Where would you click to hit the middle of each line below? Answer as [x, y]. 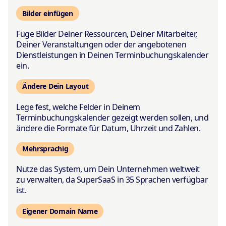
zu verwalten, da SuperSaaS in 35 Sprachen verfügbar [112, 180]
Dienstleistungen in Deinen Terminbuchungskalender [112, 55]
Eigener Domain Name [60, 211]
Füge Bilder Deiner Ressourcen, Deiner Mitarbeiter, [107, 34]
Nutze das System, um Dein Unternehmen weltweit [108, 169]
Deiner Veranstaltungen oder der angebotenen [101, 45]
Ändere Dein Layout [55, 86]
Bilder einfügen [47, 13]
